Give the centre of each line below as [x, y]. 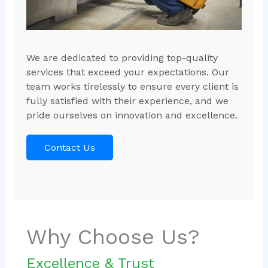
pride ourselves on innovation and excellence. [132, 115]
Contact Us [69, 148]
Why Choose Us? [113, 237]
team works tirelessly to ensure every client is [132, 87]
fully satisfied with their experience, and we [127, 101]
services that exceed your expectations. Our [127, 72]
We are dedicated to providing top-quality [122, 58]
